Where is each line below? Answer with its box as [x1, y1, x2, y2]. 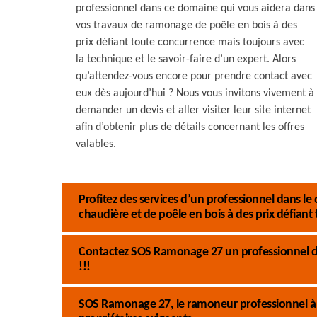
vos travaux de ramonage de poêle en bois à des [76, 20, 297, 31]
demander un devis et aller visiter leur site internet [76, 105, 311, 116]
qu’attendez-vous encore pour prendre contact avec [76, 71, 312, 82]
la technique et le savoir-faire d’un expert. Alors [76, 54, 296, 65]
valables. [76, 139, 116, 150]
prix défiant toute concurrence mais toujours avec [76, 37, 304, 48]
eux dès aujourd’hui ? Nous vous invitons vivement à [76, 88, 314, 99]
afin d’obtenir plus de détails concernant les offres [76, 122, 304, 133]
